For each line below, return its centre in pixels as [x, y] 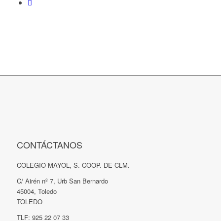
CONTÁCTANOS [49, 145]
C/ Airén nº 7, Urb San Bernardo [62, 181]
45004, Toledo [37, 191]
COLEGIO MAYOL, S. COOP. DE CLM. [73, 165]
